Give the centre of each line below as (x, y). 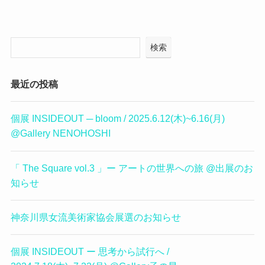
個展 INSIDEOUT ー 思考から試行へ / (90, 252)
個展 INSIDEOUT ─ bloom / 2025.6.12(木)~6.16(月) (117, 119)
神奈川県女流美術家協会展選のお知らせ (96, 217)
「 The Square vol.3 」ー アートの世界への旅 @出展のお (132, 168)
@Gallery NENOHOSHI (60, 133)
